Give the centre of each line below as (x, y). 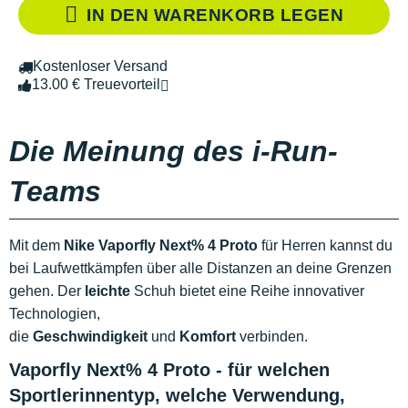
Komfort (208, 337)
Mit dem (36, 246)
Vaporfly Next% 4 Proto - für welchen (169, 370)
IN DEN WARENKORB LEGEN (215, 15)
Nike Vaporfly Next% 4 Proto (161, 246)
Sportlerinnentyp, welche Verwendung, (177, 396)
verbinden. (272, 337)
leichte (107, 291)
